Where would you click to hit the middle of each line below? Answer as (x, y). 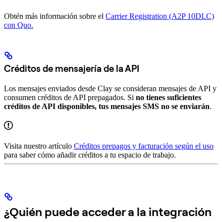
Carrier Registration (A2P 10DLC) (160, 16)
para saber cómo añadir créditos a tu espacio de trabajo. (90, 155)
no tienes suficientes (168, 98)
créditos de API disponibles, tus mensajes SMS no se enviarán (107, 107)
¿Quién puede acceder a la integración (108, 212)
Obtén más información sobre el (55, 16)
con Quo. (19, 25)
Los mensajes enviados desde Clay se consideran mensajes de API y (110, 89)
